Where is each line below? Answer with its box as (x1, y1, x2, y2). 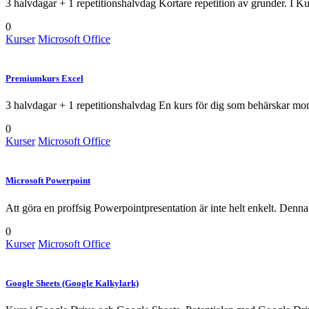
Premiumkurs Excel (6, 73, 83, 84)
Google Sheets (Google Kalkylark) (6, 277, 139, 288)
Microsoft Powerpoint (6, 175, 90, 186)
